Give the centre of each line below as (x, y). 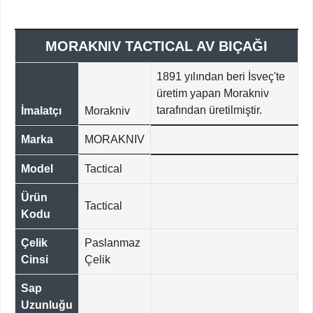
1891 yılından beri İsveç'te (221, 77)
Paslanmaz (112, 243)
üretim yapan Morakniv (213, 94)
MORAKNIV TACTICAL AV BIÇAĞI (156, 46)
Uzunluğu (47, 305)
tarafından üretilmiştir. (209, 110)
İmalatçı (41, 111)
